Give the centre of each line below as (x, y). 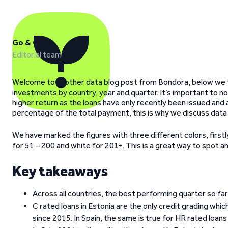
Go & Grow (33, 42)
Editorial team (37, 55)
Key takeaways (60, 171)
